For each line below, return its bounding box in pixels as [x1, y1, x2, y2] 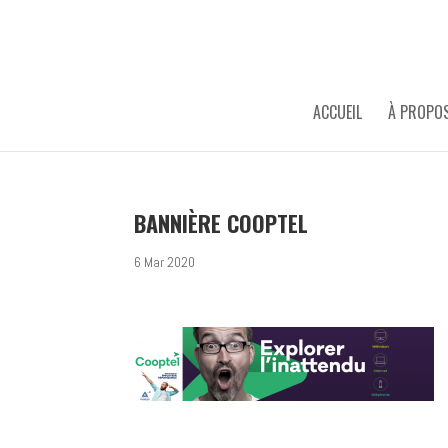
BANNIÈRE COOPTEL [134, 207, 309, 239]
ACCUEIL [312, 100, 362, 124]
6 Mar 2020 [134, 253, 196, 271]
